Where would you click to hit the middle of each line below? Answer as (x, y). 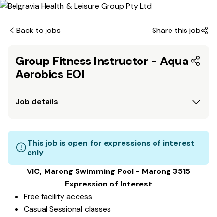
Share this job (176, 30)
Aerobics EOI (50, 74)
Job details (37, 101)
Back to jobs (39, 30)
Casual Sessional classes (67, 209)
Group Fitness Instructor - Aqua (102, 61)
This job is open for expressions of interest (111, 143)
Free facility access (58, 196)
